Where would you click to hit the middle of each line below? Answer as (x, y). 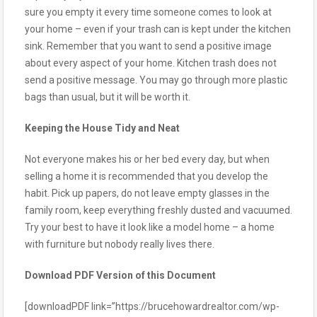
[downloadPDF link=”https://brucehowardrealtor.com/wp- (152, 306)
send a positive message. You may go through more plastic (156, 80)
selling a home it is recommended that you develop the (146, 176)
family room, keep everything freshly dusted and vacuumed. (158, 210)
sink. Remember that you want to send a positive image (148, 46)
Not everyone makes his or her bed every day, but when (147, 159)
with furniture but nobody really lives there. (120, 244)
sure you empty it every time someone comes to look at (148, 12)
